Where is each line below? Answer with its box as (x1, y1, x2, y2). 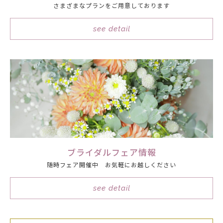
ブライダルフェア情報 (67, 147, 156, 158)
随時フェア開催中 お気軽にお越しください (47, 161, 176, 169)
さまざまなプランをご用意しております (53, 1, 170, 9)
